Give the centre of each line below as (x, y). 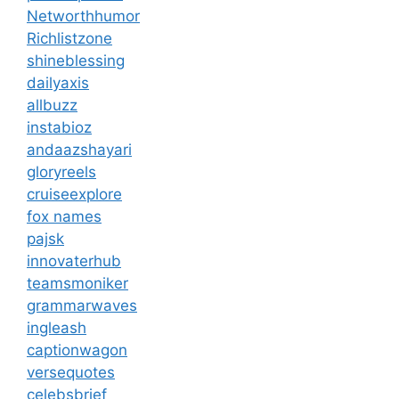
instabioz (59, 127)
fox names (64, 216)
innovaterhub (74, 261)
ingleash (57, 327)
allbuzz (52, 105)
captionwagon (77, 350)
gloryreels (61, 171)
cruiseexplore (74, 194)
